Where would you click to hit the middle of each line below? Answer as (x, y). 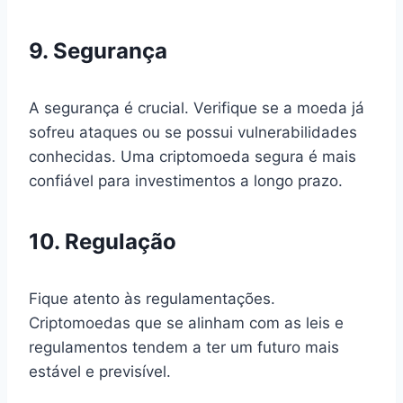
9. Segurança (98, 50)
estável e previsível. (100, 371)
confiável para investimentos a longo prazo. (186, 180)
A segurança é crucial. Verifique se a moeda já (197, 107)
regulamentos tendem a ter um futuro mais (184, 347)
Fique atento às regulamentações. (152, 298)
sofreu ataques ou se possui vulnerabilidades (193, 132)
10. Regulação (103, 241)
